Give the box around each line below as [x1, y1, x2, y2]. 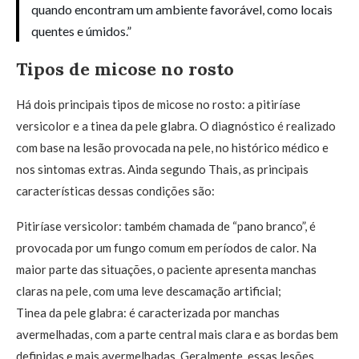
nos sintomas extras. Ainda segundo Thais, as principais [16, 162, 309, 176]
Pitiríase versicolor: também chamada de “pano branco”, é [16, 219, 316, 233]
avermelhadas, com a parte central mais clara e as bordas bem [16, 327, 338, 341]
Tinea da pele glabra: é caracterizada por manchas [16, 305, 280, 320]
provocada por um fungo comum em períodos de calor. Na [16, 240, 317, 255]
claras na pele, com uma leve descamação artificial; [16, 284, 281, 298]
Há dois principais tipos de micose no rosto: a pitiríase [16, 97, 301, 111]
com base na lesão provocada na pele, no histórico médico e [16, 140, 329, 155]
